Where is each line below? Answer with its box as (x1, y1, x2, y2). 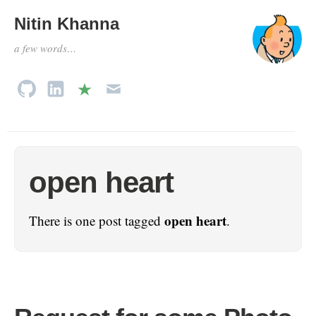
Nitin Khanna (14, 14, 119, 33)
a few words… (14, 41, 76, 55)
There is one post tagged (29, 212, 164, 229)
